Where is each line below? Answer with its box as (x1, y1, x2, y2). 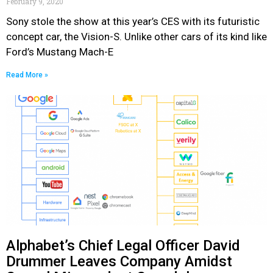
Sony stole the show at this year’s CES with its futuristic (6, 15, 260, 27)
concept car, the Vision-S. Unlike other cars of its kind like (6, 30, 267, 43)
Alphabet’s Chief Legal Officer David (6, 237, 240, 254)
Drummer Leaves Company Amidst (6, 253, 232, 270)
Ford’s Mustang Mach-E (6, 46, 113, 58)
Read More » (6, 71, 48, 79)
